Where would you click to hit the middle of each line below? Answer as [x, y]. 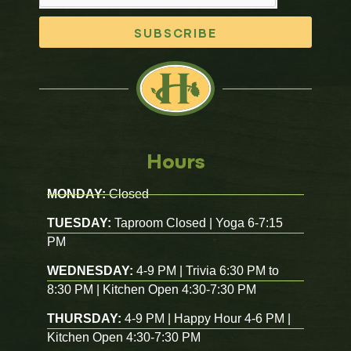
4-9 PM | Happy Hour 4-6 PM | [206, 318]
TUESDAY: [79, 223]
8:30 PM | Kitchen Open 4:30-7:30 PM [152, 289]
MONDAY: [76, 194]
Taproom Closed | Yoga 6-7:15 [197, 223]
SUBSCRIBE [175, 32]
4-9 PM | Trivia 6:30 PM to [206, 271]
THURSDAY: [84, 318]
